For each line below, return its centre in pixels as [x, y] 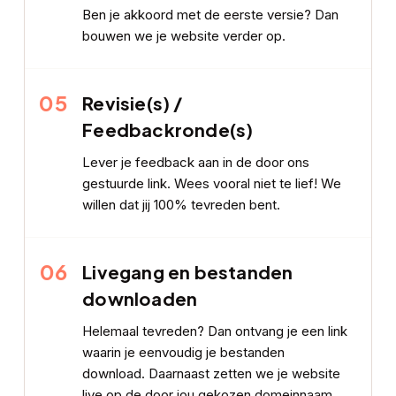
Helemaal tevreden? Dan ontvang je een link [215, 331]
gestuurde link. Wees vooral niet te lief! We [212, 183]
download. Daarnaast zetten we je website [212, 374]
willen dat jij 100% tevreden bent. [182, 205]
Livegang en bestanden [188, 273]
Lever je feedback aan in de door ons [196, 162]
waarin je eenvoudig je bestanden [184, 353]
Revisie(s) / [133, 103]
